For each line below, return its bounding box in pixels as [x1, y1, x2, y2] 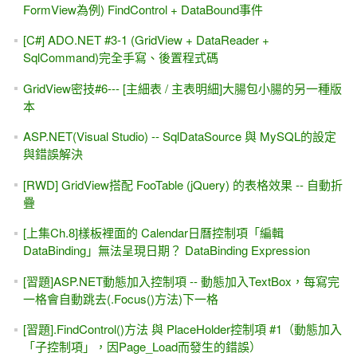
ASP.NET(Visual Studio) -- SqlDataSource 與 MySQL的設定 [22, 127, 336, 145]
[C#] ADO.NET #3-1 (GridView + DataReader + [22, 31, 269, 49]
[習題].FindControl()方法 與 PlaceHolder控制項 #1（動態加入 [22, 320, 342, 338]
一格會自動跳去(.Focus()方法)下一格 [22, 289, 218, 307]
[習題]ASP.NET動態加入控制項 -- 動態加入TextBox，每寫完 [22, 272, 339, 289]
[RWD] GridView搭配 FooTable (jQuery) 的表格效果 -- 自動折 [22, 175, 343, 193]
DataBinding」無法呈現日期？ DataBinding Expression [22, 241, 310, 259]
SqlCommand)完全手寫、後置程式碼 [22, 49, 218, 66]
